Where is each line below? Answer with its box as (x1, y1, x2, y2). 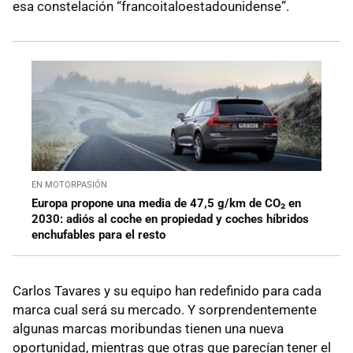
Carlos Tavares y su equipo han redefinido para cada (13, 282, 321, 299)
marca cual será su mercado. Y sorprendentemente (13, 301, 317, 318)
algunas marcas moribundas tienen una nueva (13, 320, 284, 336)
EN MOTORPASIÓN (32, 179, 107, 190)
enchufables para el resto (32, 227, 165, 242)
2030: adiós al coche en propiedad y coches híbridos (32, 211, 309, 226)
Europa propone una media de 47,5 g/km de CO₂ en (32, 195, 301, 210)
